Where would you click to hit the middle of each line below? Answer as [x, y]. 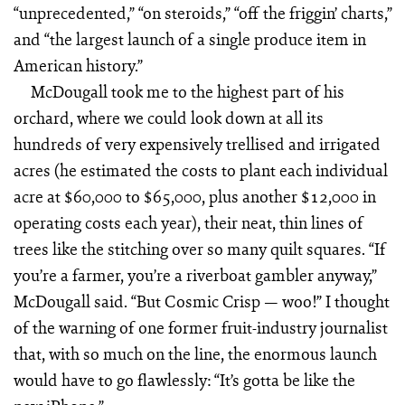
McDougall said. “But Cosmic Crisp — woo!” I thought [201, 301]
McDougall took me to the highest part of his [188, 92]
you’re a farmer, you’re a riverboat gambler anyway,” [195, 275]
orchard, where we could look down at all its [168, 118]
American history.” [80, 66]
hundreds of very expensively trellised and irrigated [197, 144]
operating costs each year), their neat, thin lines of [188, 223]
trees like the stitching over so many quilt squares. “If [199, 249]
